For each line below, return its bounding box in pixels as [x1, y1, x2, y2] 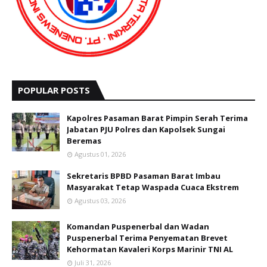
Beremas [67, 135, 101, 146]
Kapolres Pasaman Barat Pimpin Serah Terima [67, 113, 248, 123]
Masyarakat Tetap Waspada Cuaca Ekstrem [67, 182, 239, 193]
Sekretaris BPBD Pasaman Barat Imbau [67, 170, 221, 181]
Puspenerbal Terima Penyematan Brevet [67, 232, 228, 243]
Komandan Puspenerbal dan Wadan [67, 221, 209, 232]
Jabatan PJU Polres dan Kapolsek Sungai [67, 124, 225, 135]
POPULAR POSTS [18, 84, 90, 96]
